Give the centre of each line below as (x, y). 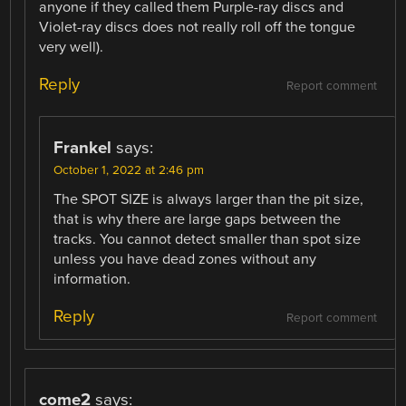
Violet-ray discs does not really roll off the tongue (198, 28)
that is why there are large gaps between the (198, 220)
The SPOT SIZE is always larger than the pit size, (209, 200)
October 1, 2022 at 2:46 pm (129, 171)
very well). (72, 48)
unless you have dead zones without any (185, 260)
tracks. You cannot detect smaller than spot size (208, 240)
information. (92, 280)
